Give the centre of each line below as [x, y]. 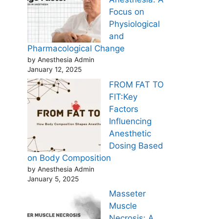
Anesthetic [130, 133]
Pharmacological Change [76, 49]
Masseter [127, 194]
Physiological [134, 24]
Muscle [123, 206]
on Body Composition [69, 158]
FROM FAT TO [136, 84]
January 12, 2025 [55, 70]
